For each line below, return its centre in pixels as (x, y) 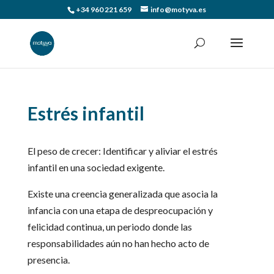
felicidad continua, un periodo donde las (109, 227)
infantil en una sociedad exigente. (96, 167)
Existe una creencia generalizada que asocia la (122, 194)
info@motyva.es (179, 9)
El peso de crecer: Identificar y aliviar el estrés (122, 151)
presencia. (48, 260)
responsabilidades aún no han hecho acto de (118, 243)
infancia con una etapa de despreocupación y (120, 210)
